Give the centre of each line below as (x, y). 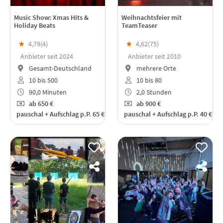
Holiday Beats (35, 26)
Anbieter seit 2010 (154, 56)
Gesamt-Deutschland (59, 68)
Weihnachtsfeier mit (152, 18)
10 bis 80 (148, 80)
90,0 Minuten (47, 92)
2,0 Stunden (153, 92)
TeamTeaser (139, 26)
